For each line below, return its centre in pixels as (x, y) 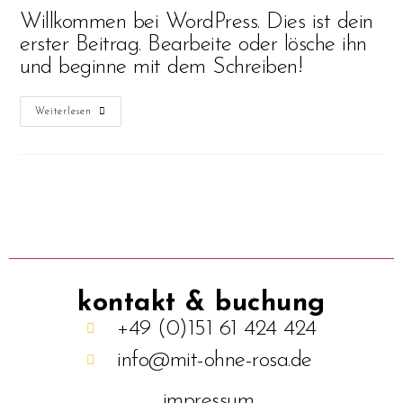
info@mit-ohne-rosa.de (215, 361)
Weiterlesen (64, 112)
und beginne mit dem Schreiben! (161, 67)
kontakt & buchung (201, 304)
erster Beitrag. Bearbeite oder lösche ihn (193, 45)
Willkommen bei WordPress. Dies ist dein (197, 22)
